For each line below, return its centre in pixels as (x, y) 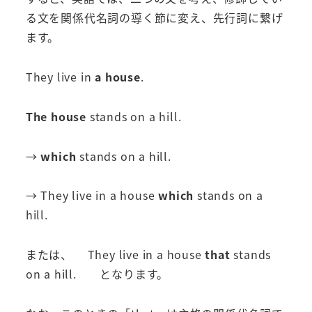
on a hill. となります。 (97, 274)
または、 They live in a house (114, 255)
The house (56, 116)
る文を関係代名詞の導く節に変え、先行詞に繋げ (154, 18)
